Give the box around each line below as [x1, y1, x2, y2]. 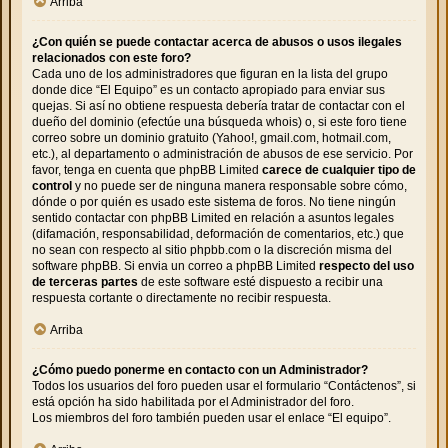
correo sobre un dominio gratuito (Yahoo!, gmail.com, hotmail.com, [32, 130, 391, 145]
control [32, 178, 72, 193]
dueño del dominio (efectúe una [32, 114, 208, 129]
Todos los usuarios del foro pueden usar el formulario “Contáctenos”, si [32, 378, 416, 393]
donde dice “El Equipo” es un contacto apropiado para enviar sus [32, 82, 385, 97]
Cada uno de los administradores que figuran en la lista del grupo [32, 66, 388, 81]
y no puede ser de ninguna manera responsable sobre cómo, [72, 178, 407, 193]
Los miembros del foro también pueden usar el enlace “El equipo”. [32, 410, 391, 425]
